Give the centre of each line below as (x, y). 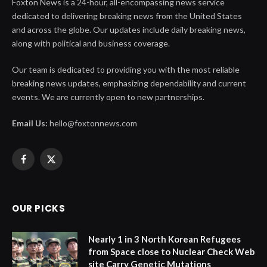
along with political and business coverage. (91, 43)
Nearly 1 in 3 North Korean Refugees (164, 239)
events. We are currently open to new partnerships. (108, 97)
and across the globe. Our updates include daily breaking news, (129, 29)
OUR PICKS (39, 208)
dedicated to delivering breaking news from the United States (127, 15)
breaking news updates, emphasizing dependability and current (129, 83)
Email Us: (30, 123)
